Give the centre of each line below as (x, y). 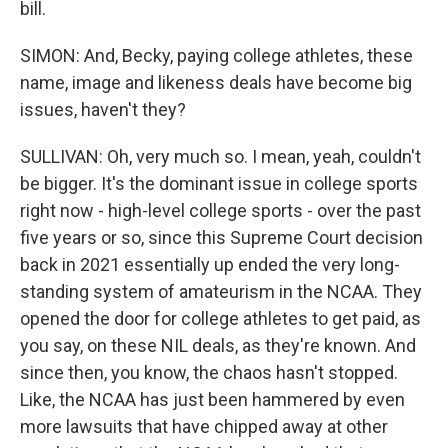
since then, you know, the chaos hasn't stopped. (209, 372)
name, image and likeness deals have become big (216, 82)
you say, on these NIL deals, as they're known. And (218, 345)
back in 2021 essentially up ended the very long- (210, 264)
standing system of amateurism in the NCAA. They (221, 291)
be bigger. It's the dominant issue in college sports (219, 183)
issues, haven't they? (103, 109)
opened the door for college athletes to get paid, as (220, 318)
